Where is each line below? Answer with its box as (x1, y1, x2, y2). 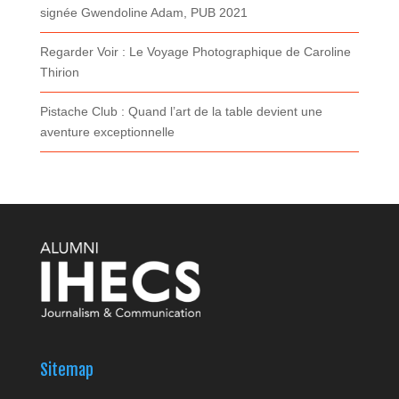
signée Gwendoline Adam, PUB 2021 (39, 4, 248, 20)
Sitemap (39, 360, 94, 380)
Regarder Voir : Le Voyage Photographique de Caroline (39, 44, 351, 59)
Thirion (39, 64, 79, 79)
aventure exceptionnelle (39, 124, 175, 139)
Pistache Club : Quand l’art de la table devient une (39, 103, 322, 118)
